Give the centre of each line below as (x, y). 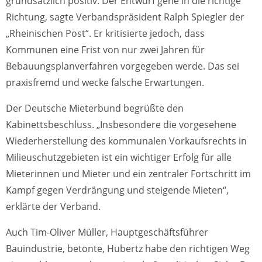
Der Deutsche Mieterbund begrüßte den (95, 108)
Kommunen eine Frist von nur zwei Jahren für (105, 50)
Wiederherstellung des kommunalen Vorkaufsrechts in (126, 141)
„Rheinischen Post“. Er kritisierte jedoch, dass (105, 34)
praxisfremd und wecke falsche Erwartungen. (105, 83)
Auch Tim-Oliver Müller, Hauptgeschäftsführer (107, 232)
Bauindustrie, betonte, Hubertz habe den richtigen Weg (128, 249)
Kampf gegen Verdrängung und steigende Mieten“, (117, 190)
